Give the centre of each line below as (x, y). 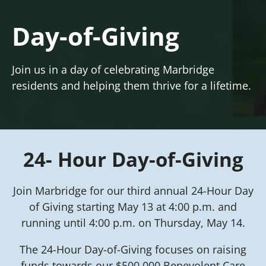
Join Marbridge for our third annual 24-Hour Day (133, 190)
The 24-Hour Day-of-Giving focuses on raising (133, 249)
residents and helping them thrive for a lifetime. (132, 85)
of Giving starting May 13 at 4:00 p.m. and (133, 206)
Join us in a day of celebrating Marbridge (113, 69)
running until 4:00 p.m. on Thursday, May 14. (133, 222)
